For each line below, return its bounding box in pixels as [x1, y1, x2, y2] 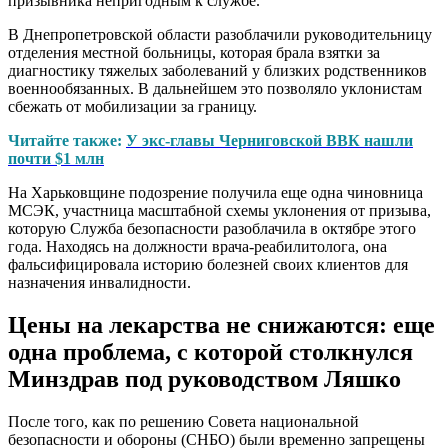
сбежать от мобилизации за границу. [8, 98, 257, 116]
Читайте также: [8, 132, 122, 150]
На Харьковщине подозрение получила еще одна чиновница [8, 184, 423, 202]
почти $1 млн [8, 150, 104, 168]
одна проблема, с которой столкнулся [8, 338, 413, 365]
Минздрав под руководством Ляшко [8, 365, 401, 392]
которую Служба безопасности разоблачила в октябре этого [8, 220, 416, 238]
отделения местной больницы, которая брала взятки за [8, 44, 380, 62]
